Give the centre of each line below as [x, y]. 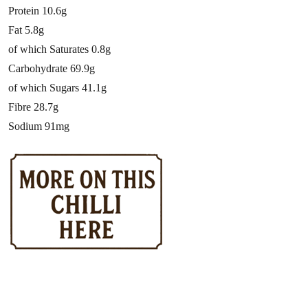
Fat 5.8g [26, 30]
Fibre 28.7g [33, 107]
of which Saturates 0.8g [59, 49]
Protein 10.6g [37, 10]
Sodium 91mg [39, 126]
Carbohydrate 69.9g [52, 68]
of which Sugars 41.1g [57, 87]
